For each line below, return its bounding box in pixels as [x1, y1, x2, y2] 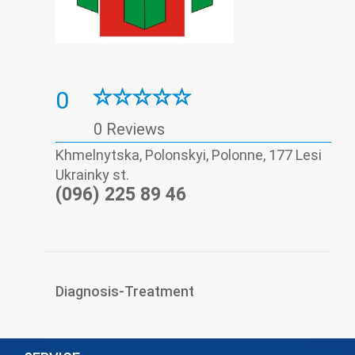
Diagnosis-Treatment [55, 283, 194, 300]
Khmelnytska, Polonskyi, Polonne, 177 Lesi [55, 147, 322, 163]
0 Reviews [94, 120, 165, 139]
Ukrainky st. [55, 166, 129, 183]
